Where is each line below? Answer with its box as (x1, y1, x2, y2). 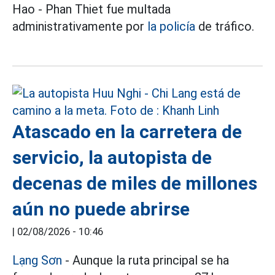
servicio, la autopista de (12, 147, 212, 168)
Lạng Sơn (12, 253, 62, 268)
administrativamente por (12, 19, 147, 34)
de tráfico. (195, 19, 254, 34)
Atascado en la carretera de (12, 121, 242, 142)
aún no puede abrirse (12, 198, 190, 220)
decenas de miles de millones (12, 172, 257, 194)
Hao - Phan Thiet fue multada (12, 2, 171, 17)
